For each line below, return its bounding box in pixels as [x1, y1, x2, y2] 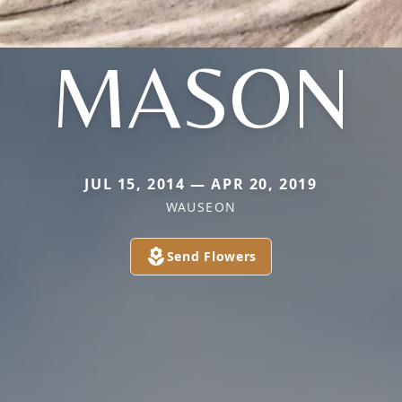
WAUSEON [165, 198, 237, 215]
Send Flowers [166, 248, 258, 265]
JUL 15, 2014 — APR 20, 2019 [84, 174, 318, 194]
